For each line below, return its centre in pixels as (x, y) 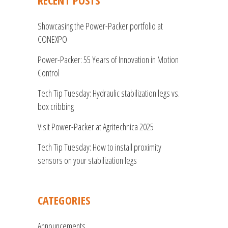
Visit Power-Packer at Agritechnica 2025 (96, 127)
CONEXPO (52, 39)
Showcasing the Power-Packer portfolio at (100, 26)
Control (49, 73)
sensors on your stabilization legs (87, 161)
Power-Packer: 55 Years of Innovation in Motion (108, 60)
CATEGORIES (64, 200)
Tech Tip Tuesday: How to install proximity (99, 147)
